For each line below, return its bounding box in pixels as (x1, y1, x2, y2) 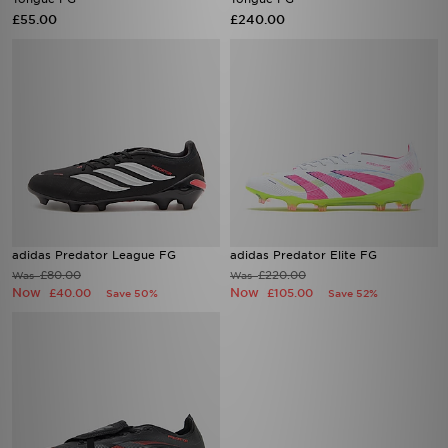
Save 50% (106, 287, 158, 299)
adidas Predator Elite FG (230, 248, 377, 262)
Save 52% (328, 287, 378, 299)
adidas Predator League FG (12, 248, 176, 262)
